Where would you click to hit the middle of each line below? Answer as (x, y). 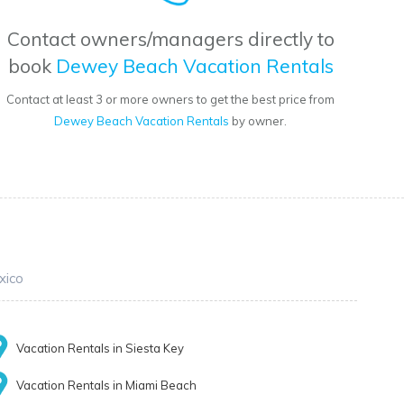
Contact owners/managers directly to (170, 39)
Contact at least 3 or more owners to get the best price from (171, 100)
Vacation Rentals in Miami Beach (107, 386)
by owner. (258, 121)
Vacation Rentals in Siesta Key (101, 349)
